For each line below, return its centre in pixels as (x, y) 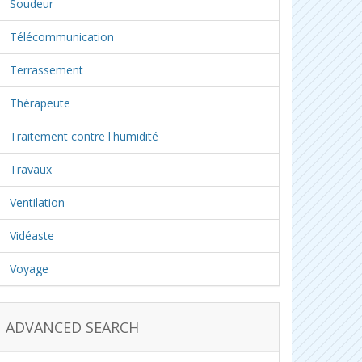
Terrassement (46, 70)
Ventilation (37, 202)
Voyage (29, 269)
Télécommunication (62, 37)
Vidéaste (32, 236)
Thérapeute (40, 103)
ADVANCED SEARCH (72, 327)
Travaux (31, 169)
